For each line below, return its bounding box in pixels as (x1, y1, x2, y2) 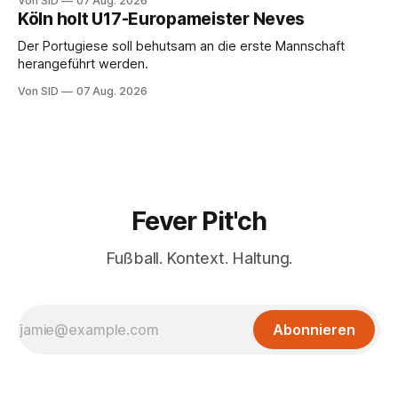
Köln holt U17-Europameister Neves (18, 8, 306, 29)
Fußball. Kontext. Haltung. (105, 249, 293, 268)
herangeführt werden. (18, 55, 148, 72)
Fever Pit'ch (131, 205, 267, 237)
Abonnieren (273, 321, 355, 339)
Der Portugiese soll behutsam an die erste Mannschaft (18, 37, 345, 54)
